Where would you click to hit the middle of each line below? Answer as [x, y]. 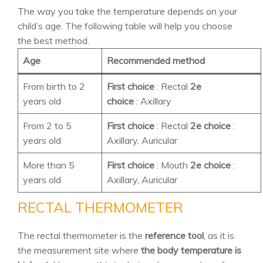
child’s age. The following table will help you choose [125, 26]
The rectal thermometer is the [81, 235]
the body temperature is [191, 250]
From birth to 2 [54, 86]
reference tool [174, 235]
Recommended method [156, 60]
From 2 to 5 [47, 126]
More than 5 [49, 165]
